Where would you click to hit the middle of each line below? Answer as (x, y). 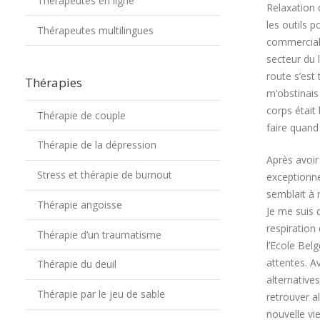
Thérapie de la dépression (96, 145)
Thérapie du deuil (76, 264)
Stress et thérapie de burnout (104, 175)
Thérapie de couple (81, 115)
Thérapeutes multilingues (95, 30)
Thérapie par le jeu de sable (101, 294)
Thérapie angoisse (79, 204)
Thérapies (54, 83)
